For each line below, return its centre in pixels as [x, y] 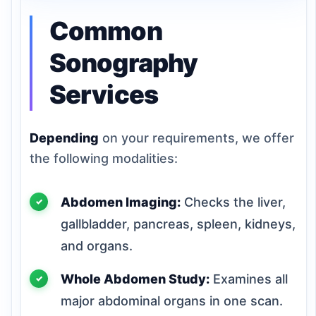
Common [106, 31]
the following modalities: [104, 158]
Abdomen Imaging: [121, 202]
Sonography [124, 62]
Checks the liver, [233, 202]
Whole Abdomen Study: [135, 279]
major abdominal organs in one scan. [172, 300]
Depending [64, 138]
